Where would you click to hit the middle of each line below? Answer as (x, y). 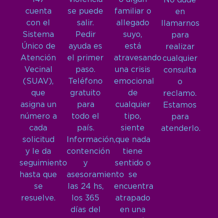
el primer (85, 58)
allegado (133, 23)
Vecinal (38, 70)
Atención (38, 58)
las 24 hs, (85, 186)
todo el (85, 116)
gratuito (85, 93)
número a (38, 116)
